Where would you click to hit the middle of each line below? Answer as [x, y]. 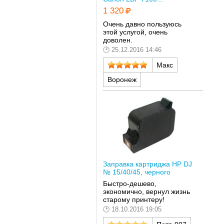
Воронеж [122, 79]
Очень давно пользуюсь [142, 24]
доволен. [117, 40]
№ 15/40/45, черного [136, 172]
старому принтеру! [133, 200]
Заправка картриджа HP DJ [147, 164]
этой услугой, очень [135, 32]
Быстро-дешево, [129, 184]
